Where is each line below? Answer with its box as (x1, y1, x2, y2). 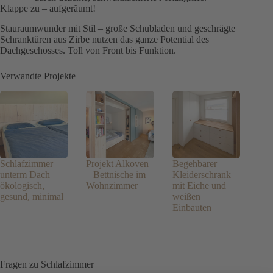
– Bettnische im (86, 169, 146, 180)
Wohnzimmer (86, 180, 138, 191)
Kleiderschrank (172, 169, 231, 180)
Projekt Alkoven (86, 158, 149, 169)
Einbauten (172, 202, 211, 213)
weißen (172, 191, 200, 202)
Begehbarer (172, 158, 217, 169)
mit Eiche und (172, 180, 226, 191)
